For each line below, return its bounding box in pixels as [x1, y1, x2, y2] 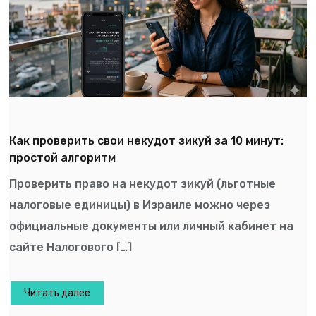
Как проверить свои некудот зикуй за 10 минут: [9, 133, 284, 147]
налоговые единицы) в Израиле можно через [9, 197, 271, 212]
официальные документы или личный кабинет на [9, 219, 294, 233]
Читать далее [24, 287, 91, 300]
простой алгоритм [9, 150, 116, 164]
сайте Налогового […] [9, 240, 133, 254]
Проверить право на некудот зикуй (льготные [9, 176, 276, 190]
